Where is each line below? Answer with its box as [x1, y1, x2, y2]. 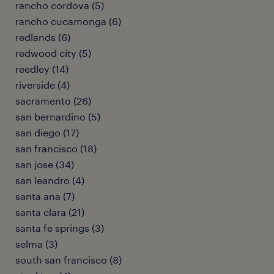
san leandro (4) [15, 174, 84, 186]
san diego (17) [15, 127, 79, 138]
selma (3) [15, 238, 57, 250]
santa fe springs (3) [15, 222, 104, 234]
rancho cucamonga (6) [15, 15, 121, 27]
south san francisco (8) [15, 254, 122, 265]
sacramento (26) [15, 95, 91, 106]
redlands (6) [15, 31, 70, 43]
